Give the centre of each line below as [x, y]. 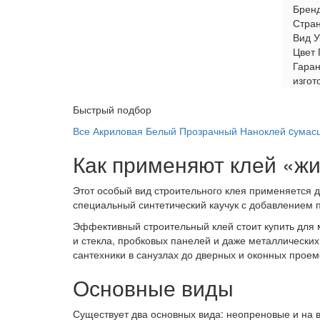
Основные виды [153, 287]
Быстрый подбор [112, 109]
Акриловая [118, 131]
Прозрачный [208, 131]
